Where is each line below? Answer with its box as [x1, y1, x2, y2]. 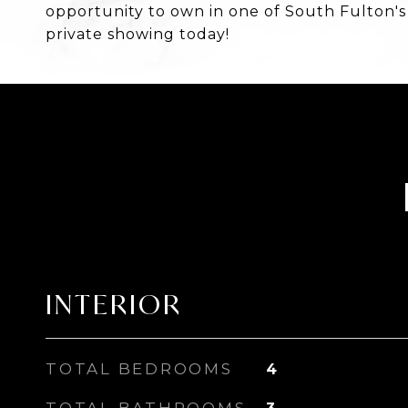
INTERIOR [46, 287, 182, 321]
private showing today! [46, 25, 229, 43]
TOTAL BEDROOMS [46, 360, 233, 378]
